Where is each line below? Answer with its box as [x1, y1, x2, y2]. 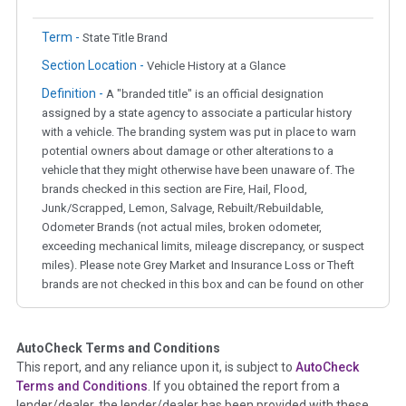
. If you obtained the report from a [148, 379, 340, 394]
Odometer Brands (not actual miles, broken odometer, [42, 220, 322, 235]
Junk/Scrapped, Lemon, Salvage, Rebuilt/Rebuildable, [42, 201, 324, 216]
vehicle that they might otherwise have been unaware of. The [42, 163, 354, 178]
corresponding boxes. [42, 296, 158, 311]
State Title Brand [82, 31, 168, 45]
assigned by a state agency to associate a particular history [42, 106, 352, 121]
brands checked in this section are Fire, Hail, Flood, [42, 182, 307, 197]
